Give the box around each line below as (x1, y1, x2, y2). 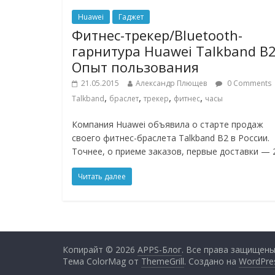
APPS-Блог (137, 244, 182, 256)
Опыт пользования (72, 58, 199, 77)
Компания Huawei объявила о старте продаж (72, 118, 263, 131)
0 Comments (225, 78, 271, 89)
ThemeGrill (141, 255, 184, 268)
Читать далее (78, 171, 126, 182)
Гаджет (118, 12, 144, 23)
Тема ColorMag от (63, 255, 141, 268)
